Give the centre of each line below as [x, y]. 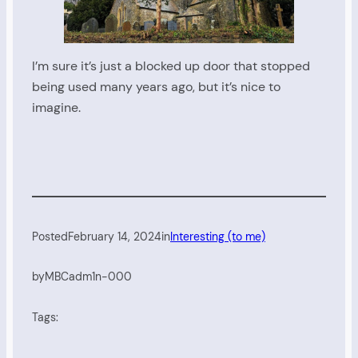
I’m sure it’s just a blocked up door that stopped [171, 66]
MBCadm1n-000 [88, 277]
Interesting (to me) [218, 236]
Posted [50, 236]
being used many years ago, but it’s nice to [156, 87]
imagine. [56, 108]
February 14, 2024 [115, 236]
